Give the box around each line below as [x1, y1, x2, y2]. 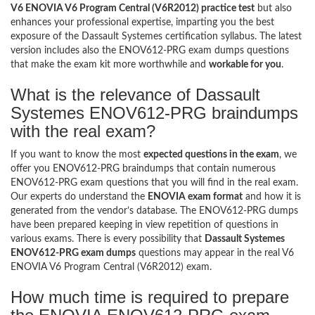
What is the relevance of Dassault [11, 84, 260, 104]
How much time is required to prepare [11, 287, 289, 307]
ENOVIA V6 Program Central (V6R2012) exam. [11, 262, 212, 272]
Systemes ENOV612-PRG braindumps [11, 103, 298, 122]
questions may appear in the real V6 [136, 247, 294, 258]
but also [255, 3, 292, 13]
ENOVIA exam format [148, 191, 243, 202]
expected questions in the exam [143, 149, 279, 160]
